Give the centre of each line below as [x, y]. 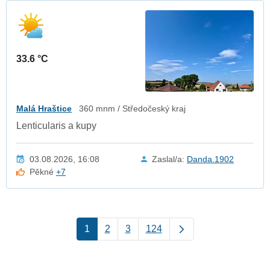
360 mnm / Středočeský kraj [132, 108]
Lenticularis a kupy [56, 125]
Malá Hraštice [44, 108]
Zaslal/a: [169, 159]
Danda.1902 [210, 159]
